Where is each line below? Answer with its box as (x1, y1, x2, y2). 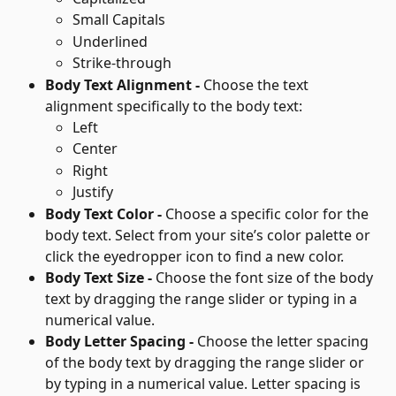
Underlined (72, 31, 148, 51)
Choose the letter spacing (197, 331, 372, 351)
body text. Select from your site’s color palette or (45, 225, 374, 245)
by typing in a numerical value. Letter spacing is (45, 373, 364, 393)
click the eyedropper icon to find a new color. (45, 246, 344, 266)
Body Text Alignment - (45, 74, 203, 95)
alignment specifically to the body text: (45, 95, 302, 116)
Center (72, 139, 118, 159)
